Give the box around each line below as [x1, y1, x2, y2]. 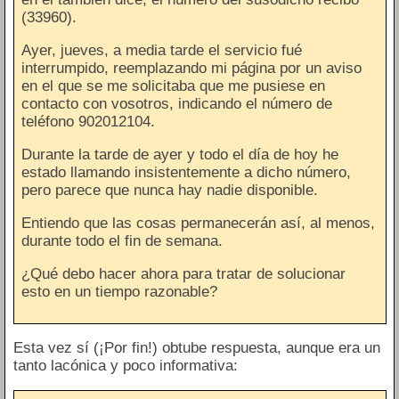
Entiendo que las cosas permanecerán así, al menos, [21, 214, 375, 232]
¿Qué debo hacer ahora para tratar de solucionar [21, 265, 346, 282]
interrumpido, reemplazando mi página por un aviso [21, 59, 362, 77]
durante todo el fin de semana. [21, 232, 223, 249]
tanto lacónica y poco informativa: [12, 357, 238, 375]
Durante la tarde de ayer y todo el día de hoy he [21, 145, 338, 163]
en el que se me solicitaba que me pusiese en [21, 77, 325, 94]
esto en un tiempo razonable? [21, 282, 217, 300]
